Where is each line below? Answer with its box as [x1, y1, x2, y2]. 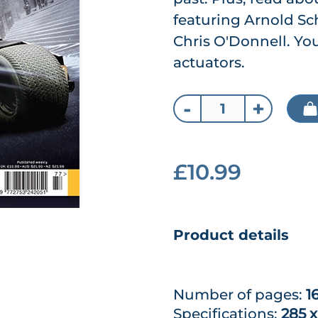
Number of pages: [173, 286, 306, 303]
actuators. [173, 54, 245, 71]
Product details [173, 226, 289, 243]
